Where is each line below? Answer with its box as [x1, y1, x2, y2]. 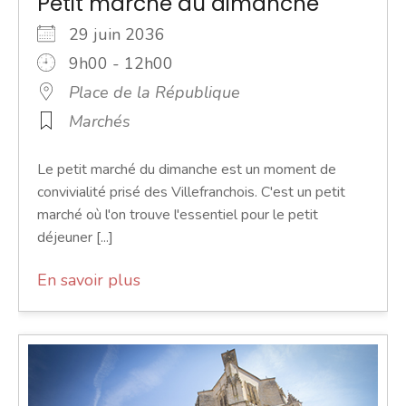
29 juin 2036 [69, 23, 183, 45]
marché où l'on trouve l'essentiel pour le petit [37, 204, 318, 225]
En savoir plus [37, 268, 140, 291]
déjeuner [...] [37, 227, 113, 247]
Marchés [69, 110, 130, 132]
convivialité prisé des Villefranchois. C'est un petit [37, 181, 345, 202]
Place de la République [69, 81, 240, 103]
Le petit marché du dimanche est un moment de [37, 159, 336, 179]
